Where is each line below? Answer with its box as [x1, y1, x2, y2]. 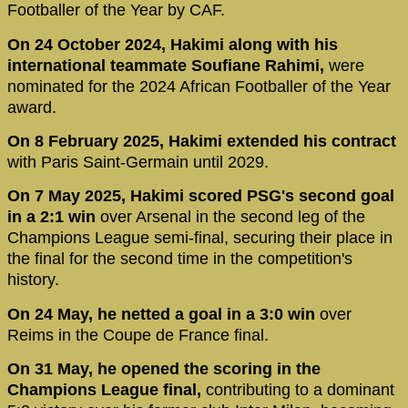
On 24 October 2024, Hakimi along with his [7, 35, 338, 54]
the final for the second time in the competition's [7, 250, 352, 269]
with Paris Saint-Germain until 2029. [7, 153, 273, 172]
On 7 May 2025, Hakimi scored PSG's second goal [7, 187, 394, 206]
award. [7, 97, 56, 117]
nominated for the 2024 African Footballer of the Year [7, 76, 391, 96]
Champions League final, [7, 381, 201, 400]
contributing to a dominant [201, 381, 394, 400]
